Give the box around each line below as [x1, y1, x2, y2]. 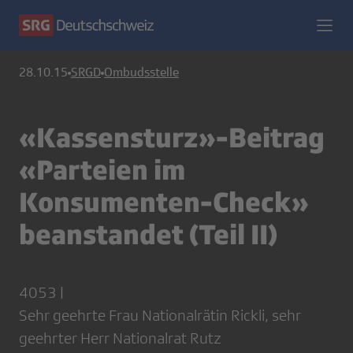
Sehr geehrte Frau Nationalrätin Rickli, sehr [19, 307, 301, 324]
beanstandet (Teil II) [19, 217, 277, 251]
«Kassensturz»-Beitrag [19, 120, 325, 154]
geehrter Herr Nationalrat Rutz [19, 329, 221, 347]
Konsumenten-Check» [19, 184, 309, 218]
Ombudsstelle [104, 65, 179, 80]
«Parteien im [19, 152, 185, 186]
